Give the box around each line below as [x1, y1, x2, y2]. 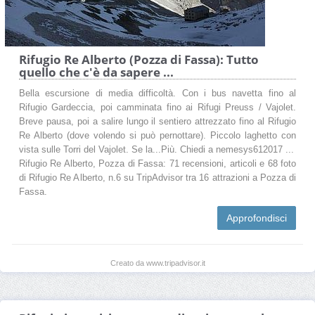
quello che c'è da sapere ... [19, 63, 174, 80]
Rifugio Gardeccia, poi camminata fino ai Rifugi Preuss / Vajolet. [19, 102, 296, 112]
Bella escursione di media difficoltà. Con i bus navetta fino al [19, 88, 296, 98]
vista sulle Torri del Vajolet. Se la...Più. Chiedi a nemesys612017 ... [19, 144, 294, 155]
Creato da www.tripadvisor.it [110, 258, 205, 267]
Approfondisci [226, 212, 287, 224]
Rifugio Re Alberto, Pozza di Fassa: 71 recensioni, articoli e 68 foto [19, 158, 296, 169]
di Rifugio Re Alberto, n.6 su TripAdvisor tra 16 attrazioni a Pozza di [19, 172, 296, 183]
